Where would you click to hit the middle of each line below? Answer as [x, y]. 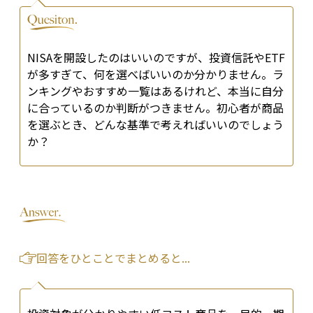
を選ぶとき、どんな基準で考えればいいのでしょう [155, 125]
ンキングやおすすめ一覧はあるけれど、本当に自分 [155, 91]
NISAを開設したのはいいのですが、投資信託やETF [156, 58]
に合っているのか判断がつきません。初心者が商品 [155, 108]
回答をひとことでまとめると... [113, 258]
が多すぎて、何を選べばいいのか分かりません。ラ [155, 74]
